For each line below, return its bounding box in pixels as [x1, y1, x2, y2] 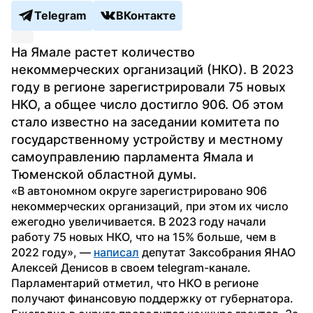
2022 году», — [11, 245, 94, 259]
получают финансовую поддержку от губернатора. [11, 291, 293, 305]
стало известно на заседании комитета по [11, 114, 279, 129]
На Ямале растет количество [11, 44, 195, 59]
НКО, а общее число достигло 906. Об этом [11, 96, 284, 112]
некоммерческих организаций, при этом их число [11, 198, 289, 213]
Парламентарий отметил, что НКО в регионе [11, 275, 259, 290]
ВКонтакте [116, 8, 176, 23]
